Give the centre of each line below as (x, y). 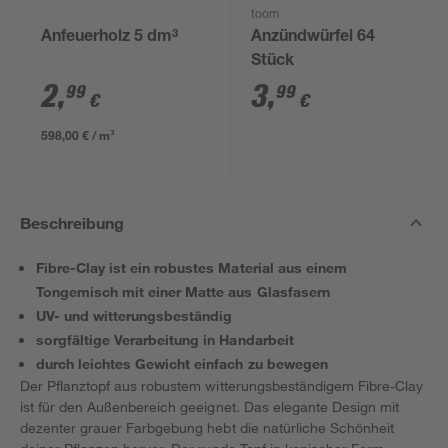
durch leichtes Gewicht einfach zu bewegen (182, 363)
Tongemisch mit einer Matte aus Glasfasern (183, 291)
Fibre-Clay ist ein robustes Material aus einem (191, 267)
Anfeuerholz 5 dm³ (110, 38)
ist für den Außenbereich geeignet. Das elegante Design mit (209, 406)
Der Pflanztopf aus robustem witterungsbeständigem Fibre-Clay (222, 385)
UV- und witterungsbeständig (134, 315)
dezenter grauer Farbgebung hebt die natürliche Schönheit (207, 427)
